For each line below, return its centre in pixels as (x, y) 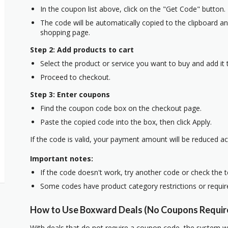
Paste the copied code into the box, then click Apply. (126, 122)
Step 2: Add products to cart (82, 50)
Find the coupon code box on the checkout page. (121, 108)
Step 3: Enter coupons (70, 95)
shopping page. (65, 33)
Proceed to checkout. (75, 77)
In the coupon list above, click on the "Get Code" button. (133, 9)
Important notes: (62, 159)
